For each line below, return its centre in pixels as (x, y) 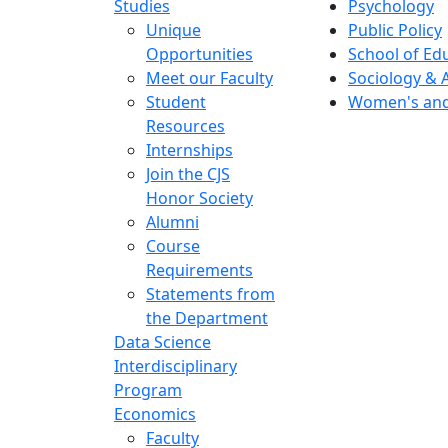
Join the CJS (188, 173)
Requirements (199, 269)
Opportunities (199, 53)
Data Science (162, 341)
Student (176, 101)
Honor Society (199, 197)
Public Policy (395, 29)
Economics (155, 413)
